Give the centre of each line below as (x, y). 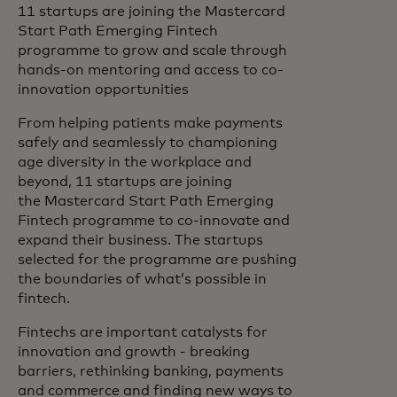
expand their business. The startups (140, 240)
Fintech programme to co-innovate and (154, 221)
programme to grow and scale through (152, 51)
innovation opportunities (103, 90)
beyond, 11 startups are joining (125, 182)
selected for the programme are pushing (157, 260)
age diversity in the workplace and (135, 162)
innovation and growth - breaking (134, 352)
